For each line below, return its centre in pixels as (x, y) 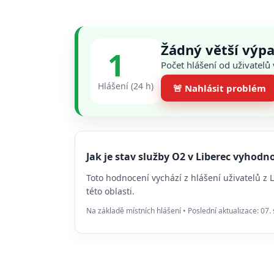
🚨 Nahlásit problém (220, 88)
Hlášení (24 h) (126, 86)
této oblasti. (110, 191)
